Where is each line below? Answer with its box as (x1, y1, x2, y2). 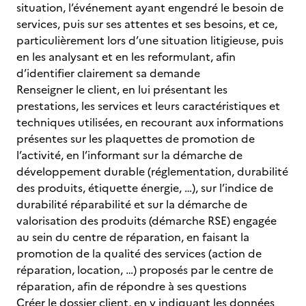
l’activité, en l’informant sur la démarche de (16, 147, 242, 163)
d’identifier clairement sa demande (16, 65, 200, 81)
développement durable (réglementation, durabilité (16, 163, 288, 180)
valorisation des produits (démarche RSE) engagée (16, 212, 277, 229)
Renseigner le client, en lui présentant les (16, 81, 227, 98)
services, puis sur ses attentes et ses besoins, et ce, (16, 16, 277, 32)
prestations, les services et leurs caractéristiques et (16, 98, 280, 114)
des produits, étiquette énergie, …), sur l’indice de (16, 180, 273, 196)
